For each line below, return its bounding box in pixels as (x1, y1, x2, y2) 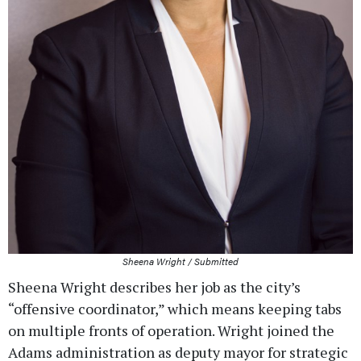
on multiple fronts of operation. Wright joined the (8, 320, 334, 340)
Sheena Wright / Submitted (122, 253, 239, 268)
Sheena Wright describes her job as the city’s (8, 276, 301, 297)
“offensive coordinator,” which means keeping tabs (8, 298, 342, 318)
